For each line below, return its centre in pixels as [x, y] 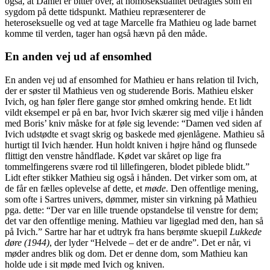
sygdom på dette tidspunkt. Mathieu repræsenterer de [105, 11]
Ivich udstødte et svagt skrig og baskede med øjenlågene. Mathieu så [135, 134]
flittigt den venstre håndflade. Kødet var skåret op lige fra [113, 156]
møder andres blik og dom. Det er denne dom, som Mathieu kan [126, 253]
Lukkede [246, 232]
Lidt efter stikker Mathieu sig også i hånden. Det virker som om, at [131, 177]
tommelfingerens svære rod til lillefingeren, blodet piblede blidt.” [127, 167]
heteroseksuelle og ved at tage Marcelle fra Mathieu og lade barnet [130, 22]
